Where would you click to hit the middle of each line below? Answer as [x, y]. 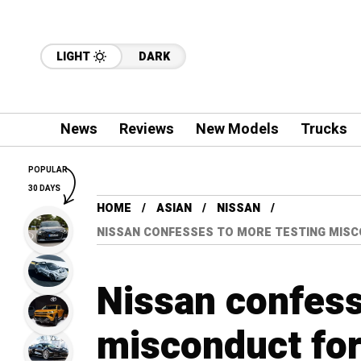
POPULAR [48, 170]
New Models [237, 129]
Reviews [146, 129]
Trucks [324, 129]
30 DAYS [44, 189]
